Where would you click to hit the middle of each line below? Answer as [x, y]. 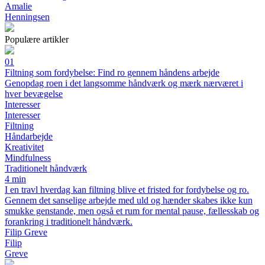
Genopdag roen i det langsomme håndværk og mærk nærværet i [124, 83]
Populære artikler [37, 39]
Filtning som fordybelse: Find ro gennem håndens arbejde [112, 72]
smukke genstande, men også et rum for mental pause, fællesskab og [132, 211]
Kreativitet [24, 147]
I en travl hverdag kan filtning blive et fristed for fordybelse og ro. [127, 190]
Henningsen [27, 17]
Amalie [18, 6]
